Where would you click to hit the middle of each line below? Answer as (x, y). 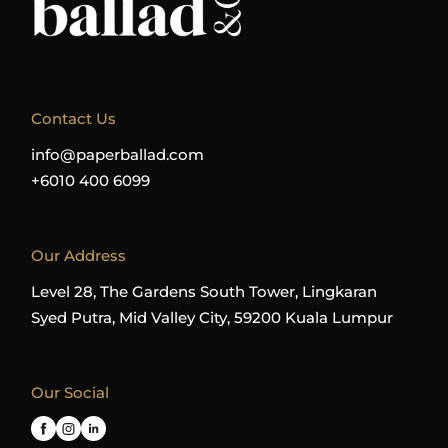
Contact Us (74, 119)
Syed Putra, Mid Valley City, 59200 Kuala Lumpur (212, 318)
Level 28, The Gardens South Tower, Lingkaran (204, 292)
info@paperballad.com (118, 155)
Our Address (79, 256)
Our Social (70, 393)
